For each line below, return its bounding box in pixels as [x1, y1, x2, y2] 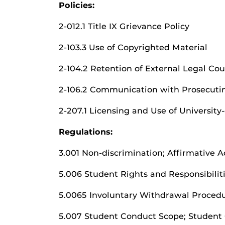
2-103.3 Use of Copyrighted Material [59, 43, 207, 52]
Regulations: [59, 127, 113, 137]
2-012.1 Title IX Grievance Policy [59, 22, 189, 31]
